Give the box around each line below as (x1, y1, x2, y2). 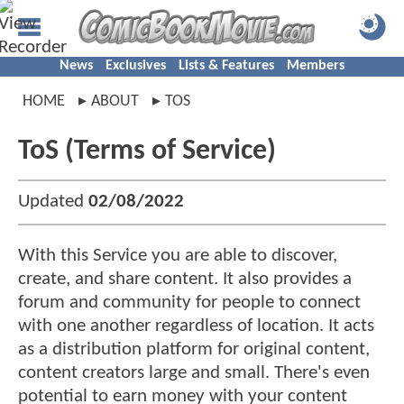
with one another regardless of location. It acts (18, 317, 374, 336)
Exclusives (106, 59, 166, 73)
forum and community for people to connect (18, 293, 361, 313)
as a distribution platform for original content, (18, 340, 370, 360)
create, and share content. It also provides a (18, 270, 352, 289)
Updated (18, 192, 88, 212)
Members (287, 59, 344, 73)
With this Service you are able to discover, (18, 246, 337, 266)
